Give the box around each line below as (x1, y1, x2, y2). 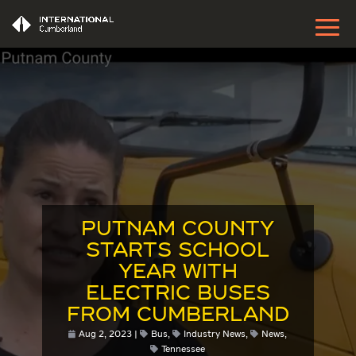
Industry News (184, 330, 246, 339)
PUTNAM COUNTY (81, 220, 275, 240)
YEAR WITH (118, 263, 238, 283)
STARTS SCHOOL (86, 242, 270, 261)
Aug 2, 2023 (79, 330, 133, 339)
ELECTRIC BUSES (85, 284, 270, 304)
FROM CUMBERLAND (66, 306, 289, 326)
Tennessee (161, 345, 206, 354)
